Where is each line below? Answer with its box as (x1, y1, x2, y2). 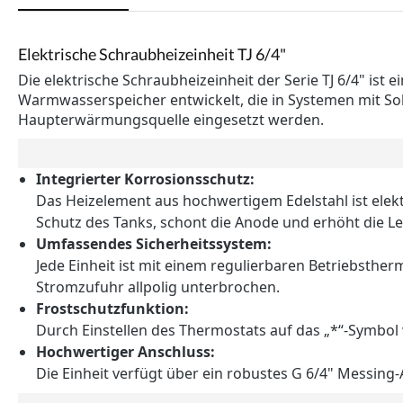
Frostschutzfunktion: (36, 298, 189, 318)
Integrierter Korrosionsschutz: (36, 168, 255, 189)
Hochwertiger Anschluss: (36, 341, 215, 362)
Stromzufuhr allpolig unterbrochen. (36, 276, 280, 297)
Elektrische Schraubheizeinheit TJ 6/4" (18, 44, 286, 64)
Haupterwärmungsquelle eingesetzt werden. (18, 109, 324, 130)
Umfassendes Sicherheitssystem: (36, 233, 272, 254)
